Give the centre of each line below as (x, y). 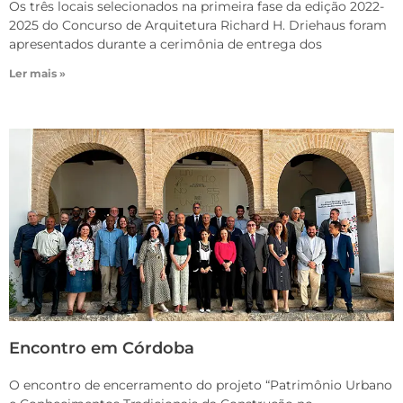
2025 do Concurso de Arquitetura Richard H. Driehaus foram (198, 26)
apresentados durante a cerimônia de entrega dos (166, 45)
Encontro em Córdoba (102, 349)
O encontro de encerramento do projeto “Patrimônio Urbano (201, 385)
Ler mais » (37, 74)
